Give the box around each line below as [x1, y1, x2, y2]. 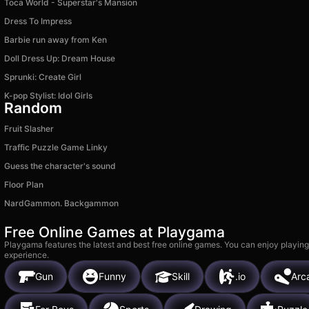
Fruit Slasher [4, 123, 54, 134]
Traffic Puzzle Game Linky [4, 141, 108, 152]
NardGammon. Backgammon [4, 197, 119, 208]
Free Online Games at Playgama [4, 223, 225, 241]
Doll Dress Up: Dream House [4, 52, 115, 63]
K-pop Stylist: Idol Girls [4, 90, 92, 101]
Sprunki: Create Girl [4, 71, 81, 82]
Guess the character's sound [4, 160, 116, 171]
